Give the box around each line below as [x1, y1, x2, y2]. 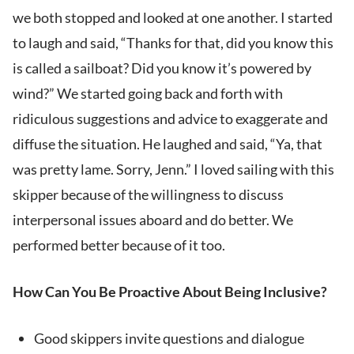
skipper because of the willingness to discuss [13, 186, 284, 204]
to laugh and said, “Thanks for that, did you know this [13, 34, 333, 52]
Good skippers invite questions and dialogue [34, 330, 304, 348]
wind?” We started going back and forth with [13, 85, 283, 103]
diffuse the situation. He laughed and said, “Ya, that [13, 135, 322, 153]
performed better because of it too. [13, 236, 228, 254]
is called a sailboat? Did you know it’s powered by [13, 59, 311, 77]
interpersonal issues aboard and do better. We [13, 211, 293, 229]
